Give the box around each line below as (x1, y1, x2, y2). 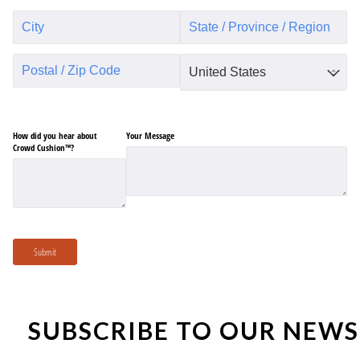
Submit (34, 244, 57, 259)
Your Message (126, 129, 175, 141)
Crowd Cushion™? (13, 141, 75, 153)
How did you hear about (13, 129, 98, 141)
